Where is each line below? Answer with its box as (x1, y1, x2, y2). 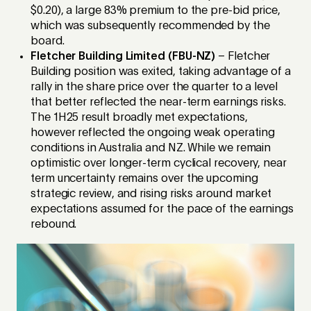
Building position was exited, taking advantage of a (31, 67, 291, 78)
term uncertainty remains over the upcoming (31, 174, 258, 185)
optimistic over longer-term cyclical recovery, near (31, 158, 287, 170)
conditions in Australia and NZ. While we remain (31, 143, 271, 155)
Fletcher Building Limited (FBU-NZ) (31, 51, 216, 63)
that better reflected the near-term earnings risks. (31, 97, 286, 109)
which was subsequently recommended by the (31, 21, 270, 33)
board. (31, 36, 65, 48)
